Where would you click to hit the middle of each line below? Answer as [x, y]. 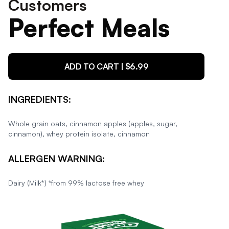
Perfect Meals [89, 28]
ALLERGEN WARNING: [56, 158]
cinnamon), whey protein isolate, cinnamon [79, 134]
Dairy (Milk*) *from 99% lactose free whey [76, 183]
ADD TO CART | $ [97, 66]
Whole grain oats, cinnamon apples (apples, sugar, [93, 123]
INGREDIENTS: [40, 99]
